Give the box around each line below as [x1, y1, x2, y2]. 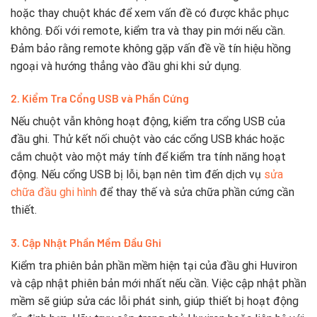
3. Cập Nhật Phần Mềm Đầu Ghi [11, 236, 161, 250]
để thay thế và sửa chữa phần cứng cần [97, 185, 294, 200]
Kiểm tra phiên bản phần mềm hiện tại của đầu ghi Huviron [11, 259, 297, 273]
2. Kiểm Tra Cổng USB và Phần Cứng [11, 91, 189, 105]
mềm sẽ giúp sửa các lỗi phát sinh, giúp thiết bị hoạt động [11, 294, 299, 309]
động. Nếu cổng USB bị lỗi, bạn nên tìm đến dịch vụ [11, 168, 264, 182]
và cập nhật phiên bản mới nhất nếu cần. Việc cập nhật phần [11, 277, 306, 291]
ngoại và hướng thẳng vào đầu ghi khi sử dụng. [11, 59, 241, 73]
